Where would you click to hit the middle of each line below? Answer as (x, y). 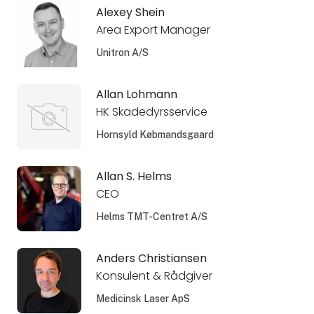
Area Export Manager (153, 29)
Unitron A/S (122, 52)
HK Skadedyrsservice (151, 111)
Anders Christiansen (151, 258)
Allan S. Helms (134, 176)
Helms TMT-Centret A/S (151, 216)
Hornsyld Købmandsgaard (155, 134)
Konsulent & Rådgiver (154, 275)
